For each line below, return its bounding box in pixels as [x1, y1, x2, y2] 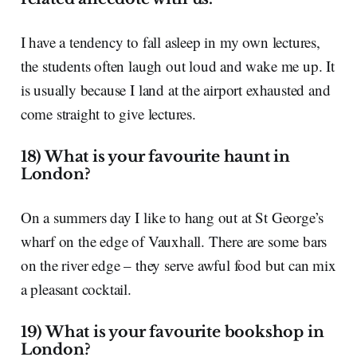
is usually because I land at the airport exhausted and [20, 79, 331, 100]
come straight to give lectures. [20, 103, 205, 124]
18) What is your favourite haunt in [20, 147, 291, 166]
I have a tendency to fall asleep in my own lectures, [20, 31, 320, 52]
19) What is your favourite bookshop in [20, 322, 324, 341]
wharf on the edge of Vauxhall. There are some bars [20, 230, 328, 251]
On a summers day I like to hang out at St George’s [20, 206, 324, 227]
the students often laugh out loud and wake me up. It [20, 55, 335, 76]
